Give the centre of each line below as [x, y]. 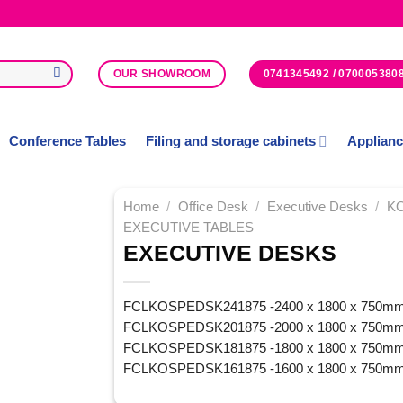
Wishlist [44, 270]
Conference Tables [67, 141]
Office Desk [213, 207]
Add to [44, 255]
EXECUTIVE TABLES [188, 228]
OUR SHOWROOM [162, 74]
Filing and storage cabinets [230, 141]
